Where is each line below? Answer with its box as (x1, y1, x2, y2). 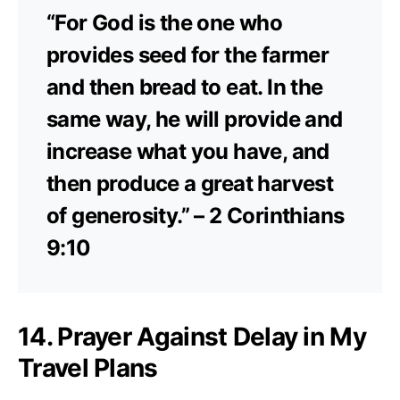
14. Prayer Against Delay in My (18, 321, 366, 352)
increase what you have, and (46, 137, 329, 164)
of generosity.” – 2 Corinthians (46, 202, 345, 229)
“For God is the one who (46, 9, 283, 36)
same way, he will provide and (46, 105, 343, 132)
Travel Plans (18, 352, 158, 383)
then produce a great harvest (46, 170, 334, 196)
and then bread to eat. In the (46, 73, 323, 100)
